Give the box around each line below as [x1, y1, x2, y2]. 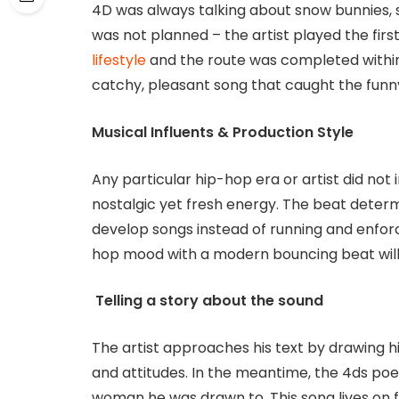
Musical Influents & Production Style [92, 121, 354, 142]
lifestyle [92, 50, 146, 71]
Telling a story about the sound [92, 290, 323, 312]
